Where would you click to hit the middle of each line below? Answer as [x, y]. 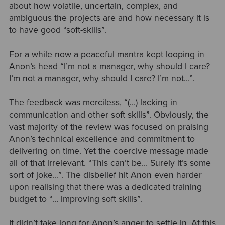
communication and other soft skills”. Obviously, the [109, 115]
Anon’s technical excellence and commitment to [102, 139]
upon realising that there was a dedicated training [105, 187]
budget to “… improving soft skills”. [75, 199]
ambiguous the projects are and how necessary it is [109, 18]
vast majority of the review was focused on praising [108, 127]
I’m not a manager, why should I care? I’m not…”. [101, 78]
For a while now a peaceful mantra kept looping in [106, 54]
